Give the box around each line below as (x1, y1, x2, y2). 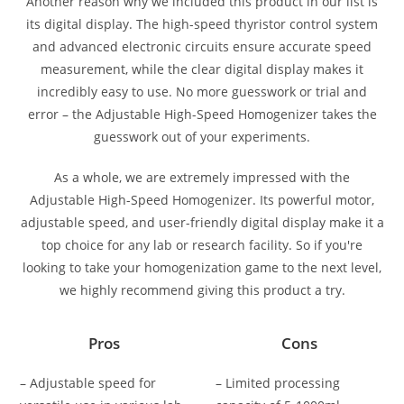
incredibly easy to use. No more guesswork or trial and (37, 83, 367, 101)
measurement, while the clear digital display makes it (41, 60, 363, 78)
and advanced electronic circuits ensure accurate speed (32, 38, 372, 56)
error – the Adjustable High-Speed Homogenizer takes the (27, 106, 377, 124)
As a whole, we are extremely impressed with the (54, 169, 350, 187)
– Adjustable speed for (20, 374, 157, 392)
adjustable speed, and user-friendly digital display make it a (20, 214, 384, 232)
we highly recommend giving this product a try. (59, 281, 345, 299)
